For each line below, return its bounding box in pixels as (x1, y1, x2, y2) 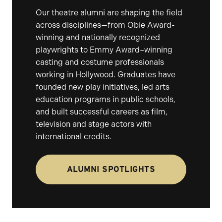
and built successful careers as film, (36, 107, 167, 116)
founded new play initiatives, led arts (36, 82, 169, 92)
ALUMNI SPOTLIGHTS (66, 165, 156, 174)
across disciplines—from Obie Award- (36, 20, 175, 30)
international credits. (36, 132, 111, 141)
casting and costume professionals (36, 57, 164, 67)
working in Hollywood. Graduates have (36, 70, 175, 79)
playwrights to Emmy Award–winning (36, 45, 172, 55)
